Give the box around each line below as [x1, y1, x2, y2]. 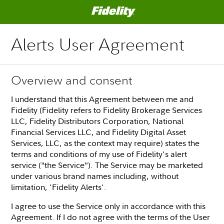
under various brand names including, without [11, 170, 179, 181]
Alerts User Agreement [11, 32, 185, 56]
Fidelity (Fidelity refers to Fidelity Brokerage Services [11, 104, 202, 115]
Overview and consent [11, 71, 133, 88]
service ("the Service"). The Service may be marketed [11, 159, 203, 170]
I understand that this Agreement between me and [11, 93, 194, 104]
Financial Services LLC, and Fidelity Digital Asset [11, 126, 186, 137]
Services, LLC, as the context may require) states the [11, 137, 200, 148]
